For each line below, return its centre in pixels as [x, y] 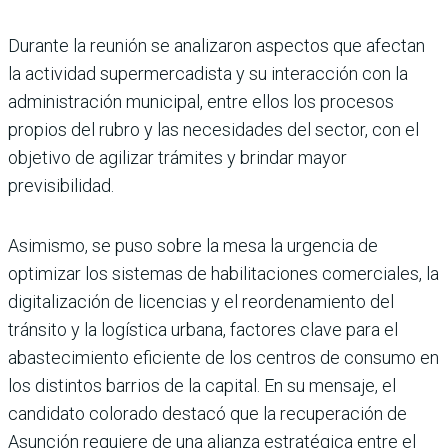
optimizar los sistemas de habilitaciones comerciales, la [223, 274]
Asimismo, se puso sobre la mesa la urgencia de [193, 246]
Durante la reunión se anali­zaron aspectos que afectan [216, 46]
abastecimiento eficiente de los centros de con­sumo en [223, 358]
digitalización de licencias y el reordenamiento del [201, 302]
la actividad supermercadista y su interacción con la [208, 74]
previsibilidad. [61, 186]
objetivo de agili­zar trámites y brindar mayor [177, 158]
